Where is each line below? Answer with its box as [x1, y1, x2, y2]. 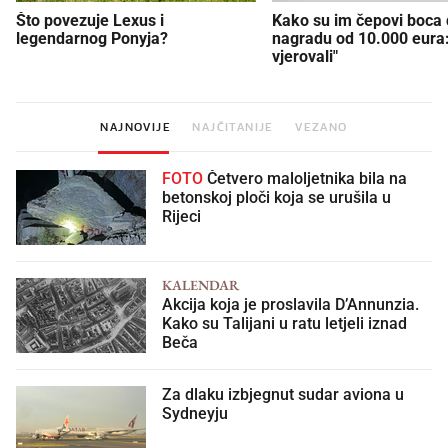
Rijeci [162, 208, 201, 226]
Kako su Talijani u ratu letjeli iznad [162, 315, 407, 333]
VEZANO [295, 120, 348, 134]
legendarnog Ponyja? [16, 28, 168, 48]
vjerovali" [272, 46, 338, 66]
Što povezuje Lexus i [16, 10, 164, 30]
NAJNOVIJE [100, 120, 171, 134]
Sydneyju [162, 405, 228, 423]
